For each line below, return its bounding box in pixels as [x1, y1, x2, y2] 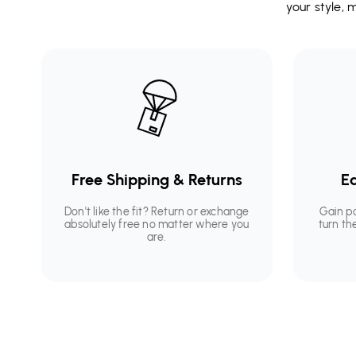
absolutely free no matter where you [64, 218, 250, 232]
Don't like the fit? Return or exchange [64, 205, 250, 219]
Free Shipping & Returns [71, 170, 242, 190]
